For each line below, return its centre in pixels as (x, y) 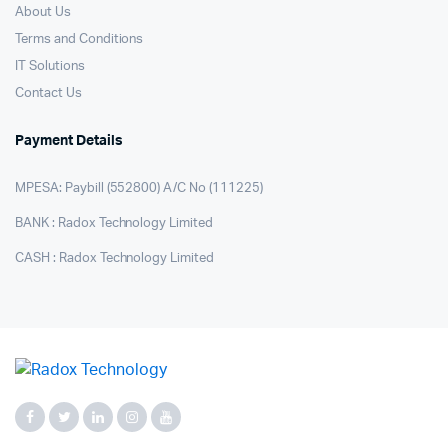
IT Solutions (50, 67)
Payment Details (69, 141)
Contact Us (48, 94)
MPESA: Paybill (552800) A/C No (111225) (139, 189)
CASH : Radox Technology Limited (115, 259)
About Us (43, 13)
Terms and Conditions (79, 40)
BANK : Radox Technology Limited (114, 224)
